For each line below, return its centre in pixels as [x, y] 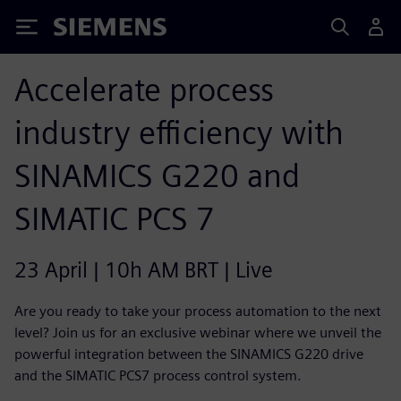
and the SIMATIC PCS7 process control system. [158, 375]
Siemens [83, 30]
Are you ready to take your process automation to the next [198, 311]
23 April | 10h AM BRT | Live [144, 270]
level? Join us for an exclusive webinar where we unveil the [198, 333]
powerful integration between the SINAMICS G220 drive [189, 354]
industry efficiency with [179, 132]
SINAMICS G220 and [157, 175]
